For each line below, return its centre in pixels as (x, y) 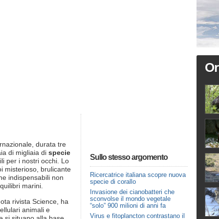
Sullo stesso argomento (129, 157)
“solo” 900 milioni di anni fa (128, 206)
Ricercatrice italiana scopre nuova (138, 175)
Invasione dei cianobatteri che (132, 192)
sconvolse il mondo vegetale (130, 199)
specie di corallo (113, 182)
